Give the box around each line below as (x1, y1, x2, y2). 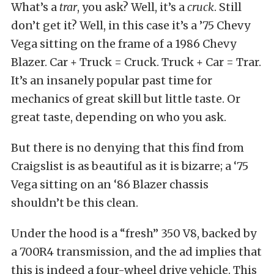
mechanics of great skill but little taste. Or (11, 92, 240, 106)
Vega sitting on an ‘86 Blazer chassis (11, 177, 209, 191)
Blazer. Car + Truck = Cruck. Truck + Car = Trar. (11, 55, 261, 69)
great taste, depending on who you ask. (11, 110, 226, 124)
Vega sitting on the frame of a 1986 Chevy (11, 37, 236, 51)
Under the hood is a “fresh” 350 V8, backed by (11, 226, 256, 240)
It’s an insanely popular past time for (11, 73, 212, 87)
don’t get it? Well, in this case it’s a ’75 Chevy (11, 18, 250, 32)
